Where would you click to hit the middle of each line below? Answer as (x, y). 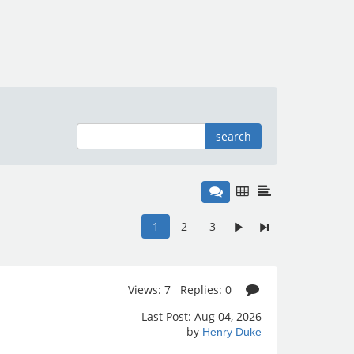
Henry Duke (232, 332)
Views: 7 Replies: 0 (182, 290)
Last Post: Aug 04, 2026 (201, 316)
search (233, 136)
